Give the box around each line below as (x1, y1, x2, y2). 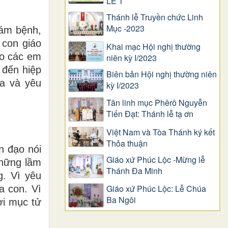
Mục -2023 (106, 22, 145, 35)
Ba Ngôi (106, 194, 136, 206)
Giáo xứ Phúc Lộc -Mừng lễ (106, 153, 205, 165)
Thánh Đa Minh (106, 164, 162, 177)
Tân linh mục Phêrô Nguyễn (106, 97, 207, 109)
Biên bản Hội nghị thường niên (106, 68, 217, 80)
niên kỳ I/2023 (106, 51, 157, 64)
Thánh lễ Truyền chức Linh (106, 11, 203, 23)
